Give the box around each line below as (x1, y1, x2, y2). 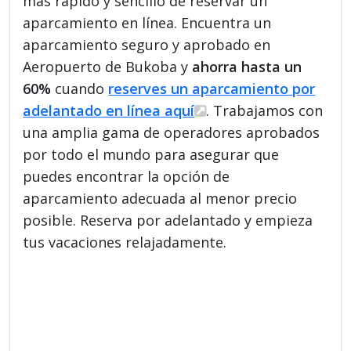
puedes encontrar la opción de (23, 166, 230, 186)
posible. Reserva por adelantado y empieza (23, 210, 313, 230)
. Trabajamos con (206, 100, 324, 120)
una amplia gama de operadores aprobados (23, 122, 320, 142)
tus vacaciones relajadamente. (23, 232, 227, 251)
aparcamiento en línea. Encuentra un (23, 13, 272, 32)
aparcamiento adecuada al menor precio (23, 188, 298, 208)
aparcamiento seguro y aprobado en (23, 34, 271, 54)
